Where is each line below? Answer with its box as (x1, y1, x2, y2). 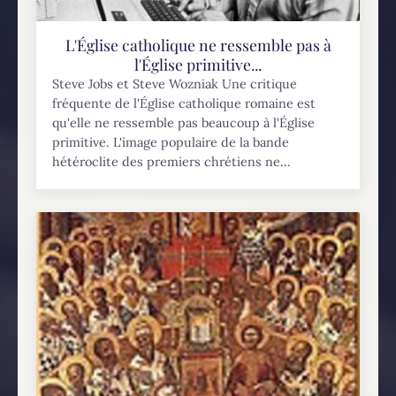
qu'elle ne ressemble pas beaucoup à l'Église (52, 115, 316, 132)
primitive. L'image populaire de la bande (52, 134, 290, 151)
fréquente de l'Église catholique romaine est (52, 95, 316, 112)
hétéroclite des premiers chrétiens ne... (52, 154, 292, 171)
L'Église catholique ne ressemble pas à (65, 34, 331, 56)
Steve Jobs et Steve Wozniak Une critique (52, 76, 298, 93)
